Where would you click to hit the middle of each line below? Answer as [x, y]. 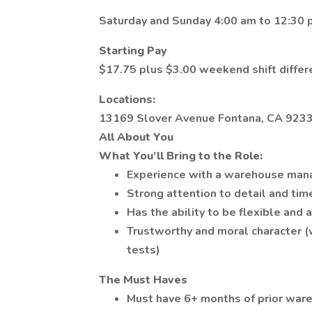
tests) [143, 250]
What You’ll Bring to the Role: [181, 156]
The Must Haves [143, 280]
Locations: [127, 100]
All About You [136, 137]
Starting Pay [133, 51]
